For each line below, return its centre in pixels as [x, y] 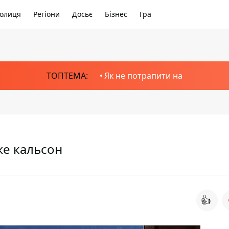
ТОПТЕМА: [67, 76]
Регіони [47, 14]
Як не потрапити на [143, 76]
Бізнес [116, 14]
